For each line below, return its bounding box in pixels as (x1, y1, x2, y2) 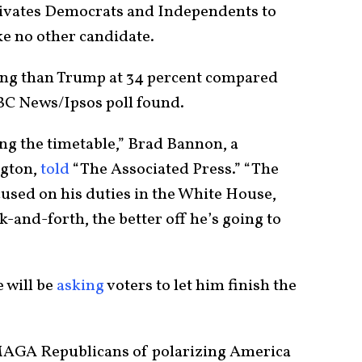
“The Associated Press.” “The (69, 158, 279, 181)
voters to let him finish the (104, 274, 297, 297)
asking (57, 274, 104, 297)
